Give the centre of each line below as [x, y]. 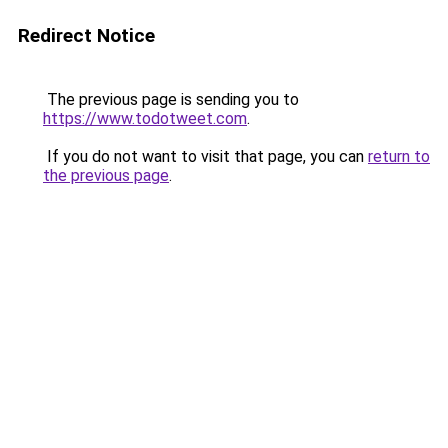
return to [399, 156]
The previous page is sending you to [171, 99]
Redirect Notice [86, 35]
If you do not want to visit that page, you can [205, 156]
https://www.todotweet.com [145, 118]
